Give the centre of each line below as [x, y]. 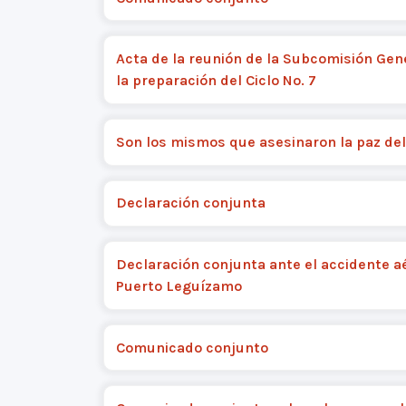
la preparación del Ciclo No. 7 [216, 81]
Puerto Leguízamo [179, 285]
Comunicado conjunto [192, 347]
